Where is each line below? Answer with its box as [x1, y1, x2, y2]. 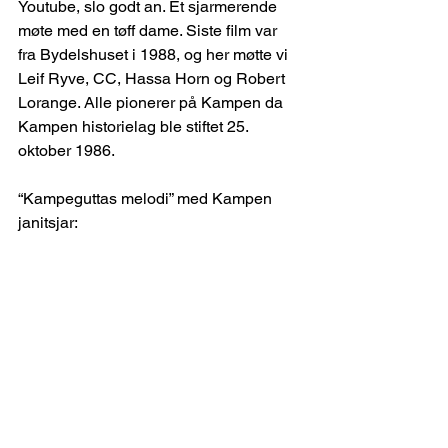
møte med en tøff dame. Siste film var [18, 21, 281, 41]
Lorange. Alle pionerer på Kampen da [18, 93, 287, 113]
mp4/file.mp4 [18, 279, 100, 296]
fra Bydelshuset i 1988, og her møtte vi [18, 45, 292, 65]
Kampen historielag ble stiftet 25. [18, 117, 252, 137]
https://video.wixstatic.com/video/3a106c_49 [18, 237, 295, 254]
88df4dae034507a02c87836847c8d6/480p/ [18, 258, 292, 275]
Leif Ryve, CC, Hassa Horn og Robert [18, 69, 289, 89]
